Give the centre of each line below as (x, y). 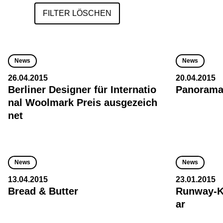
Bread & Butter (43, 191)
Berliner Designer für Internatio (82, 90)
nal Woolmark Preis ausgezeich (83, 103)
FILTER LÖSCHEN (77, 13)
